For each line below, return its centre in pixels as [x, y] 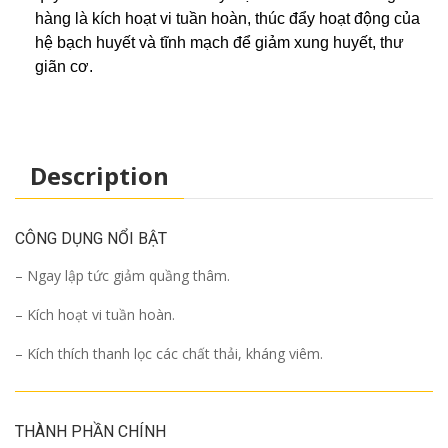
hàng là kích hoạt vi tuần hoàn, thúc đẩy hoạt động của [227, 19]
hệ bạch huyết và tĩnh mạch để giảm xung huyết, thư [219, 43]
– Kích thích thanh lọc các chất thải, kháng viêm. [169, 354]
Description [99, 176]
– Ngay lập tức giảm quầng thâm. [122, 276]
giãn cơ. [64, 67]
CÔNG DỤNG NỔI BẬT [91, 239]
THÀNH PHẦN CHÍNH [90, 432]
